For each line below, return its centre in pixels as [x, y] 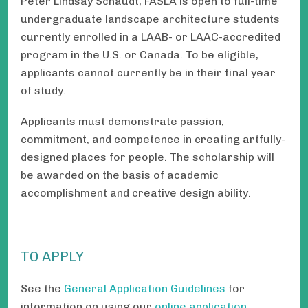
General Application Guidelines [145, 289]
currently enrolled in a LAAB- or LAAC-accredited [151, 36]
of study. [43, 90]
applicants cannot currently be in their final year [148, 72]
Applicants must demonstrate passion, [122, 121]
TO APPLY [52, 257]
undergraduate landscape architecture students [150, 19]
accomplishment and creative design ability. [136, 192]
